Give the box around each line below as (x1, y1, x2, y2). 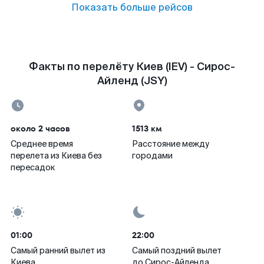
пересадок (11, 162, 55, 173)
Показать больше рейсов (71, 1, 193, 14)
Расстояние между (132, 138, 209, 149)
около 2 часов (11, 123, 70, 134)
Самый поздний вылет (132, 245, 222, 256)
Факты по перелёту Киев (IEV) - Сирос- (29, 60, 235, 74)
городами (132, 150, 173, 161)
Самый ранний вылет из (11, 245, 105, 256)
